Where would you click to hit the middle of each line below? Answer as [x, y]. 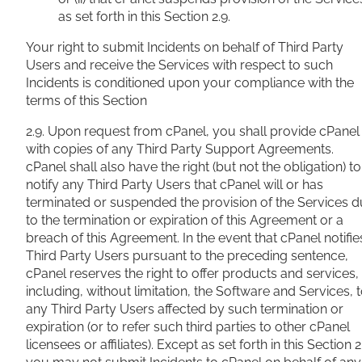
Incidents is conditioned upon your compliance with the [190, 83]
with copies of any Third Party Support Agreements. [180, 149]
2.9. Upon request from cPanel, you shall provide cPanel [193, 132]
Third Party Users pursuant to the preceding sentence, [187, 256]
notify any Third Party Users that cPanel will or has [175, 185]
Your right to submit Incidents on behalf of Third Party [185, 48]
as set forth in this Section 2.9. [144, 17]
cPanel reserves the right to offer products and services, [192, 274]
